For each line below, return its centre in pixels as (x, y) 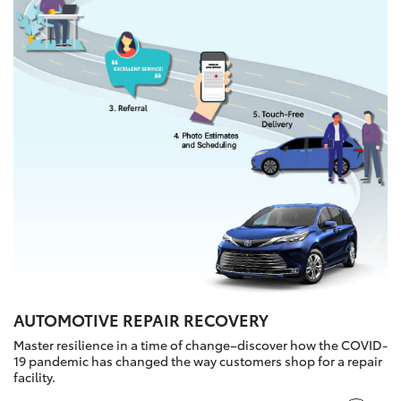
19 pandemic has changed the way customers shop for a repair (198, 360)
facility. (34, 376)
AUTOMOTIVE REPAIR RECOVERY (141, 319)
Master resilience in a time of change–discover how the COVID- (200, 344)
